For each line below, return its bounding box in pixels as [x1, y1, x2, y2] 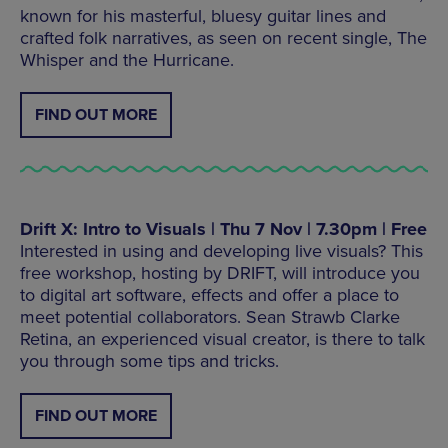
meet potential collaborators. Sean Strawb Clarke [20, 305, 400, 328]
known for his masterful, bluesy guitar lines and [20, 4, 386, 27]
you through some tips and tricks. [20, 349, 279, 372]
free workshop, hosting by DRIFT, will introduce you [20, 261, 420, 284]
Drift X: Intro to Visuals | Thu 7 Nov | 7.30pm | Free [20, 217, 427, 240]
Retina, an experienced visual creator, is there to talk [20, 327, 425, 350]
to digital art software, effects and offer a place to [20, 283, 399, 306]
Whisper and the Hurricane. [20, 48, 234, 71]
